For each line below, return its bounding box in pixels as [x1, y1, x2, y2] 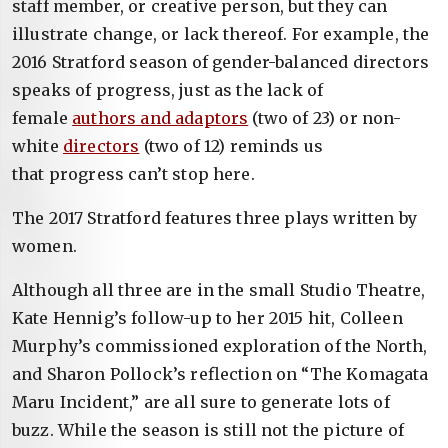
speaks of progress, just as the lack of [12, 79, 324, 100]
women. [12, 235, 77, 256]
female [12, 107, 73, 128]
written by [333, 207, 418, 228]
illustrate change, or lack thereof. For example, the [12, 23, 430, 44]
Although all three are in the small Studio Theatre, [12, 279, 426, 300]
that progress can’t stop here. [12, 163, 255, 184]
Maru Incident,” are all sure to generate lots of [12, 391, 390, 412]
